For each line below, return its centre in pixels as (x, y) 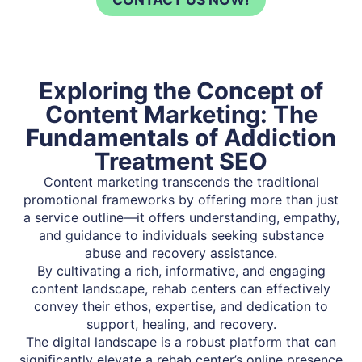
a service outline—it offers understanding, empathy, (181, 217)
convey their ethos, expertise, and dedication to (181, 306)
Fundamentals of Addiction (181, 137)
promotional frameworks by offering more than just (181, 199)
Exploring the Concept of (181, 90)
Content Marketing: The (181, 114)
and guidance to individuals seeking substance (181, 235)
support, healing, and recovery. (181, 324)
